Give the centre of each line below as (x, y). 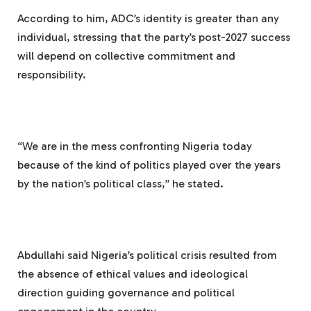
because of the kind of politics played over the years (149, 165)
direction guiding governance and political (126, 292)
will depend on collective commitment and (126, 56)
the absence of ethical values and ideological (133, 274)
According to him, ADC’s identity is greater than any (148, 18)
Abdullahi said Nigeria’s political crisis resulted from (147, 255)
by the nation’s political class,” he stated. (120, 183)
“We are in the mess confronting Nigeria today (135, 146)
